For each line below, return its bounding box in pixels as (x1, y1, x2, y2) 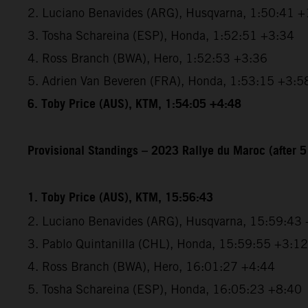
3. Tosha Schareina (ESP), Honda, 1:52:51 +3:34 (27, 27, 294, 43)
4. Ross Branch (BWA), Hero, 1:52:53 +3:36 (27, 50, 267, 65)
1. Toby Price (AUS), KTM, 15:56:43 (27, 186, 213, 210)
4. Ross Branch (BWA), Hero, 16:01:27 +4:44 (27, 258, 275, 274)
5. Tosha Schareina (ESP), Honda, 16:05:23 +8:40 (27, 281, 302, 296)
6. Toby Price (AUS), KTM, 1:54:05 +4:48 (27, 92, 241, 116)
